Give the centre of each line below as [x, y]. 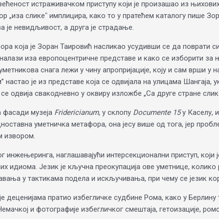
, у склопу [116, 112]
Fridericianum [77, 112]
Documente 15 [157, 112]
